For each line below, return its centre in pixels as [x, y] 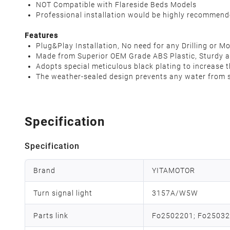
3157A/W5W [175, 193]
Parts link [51, 215]
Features [41, 35]
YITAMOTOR [174, 170]
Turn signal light [63, 193]
